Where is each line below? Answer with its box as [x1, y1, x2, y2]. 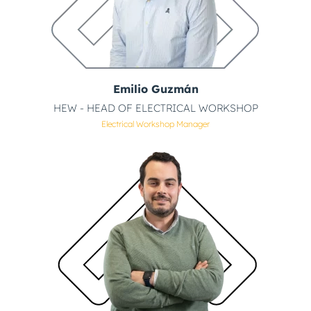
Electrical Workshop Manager [101, 118, 210, 129]
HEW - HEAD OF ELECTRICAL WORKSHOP [53, 101, 258, 115]
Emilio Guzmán [112, 81, 199, 96]
